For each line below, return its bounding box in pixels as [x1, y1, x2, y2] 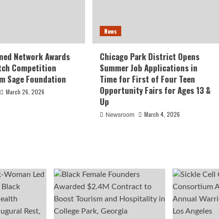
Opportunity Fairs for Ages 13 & [99, 84, 211, 97]
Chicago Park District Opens [99, 50, 199, 63]
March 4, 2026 [144, 110, 180, 119]
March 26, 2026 [6, 88, 45, 96]
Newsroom [105, 111, 134, 119]
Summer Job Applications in [99, 62, 197, 74]
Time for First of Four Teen [99, 73, 195, 86]
